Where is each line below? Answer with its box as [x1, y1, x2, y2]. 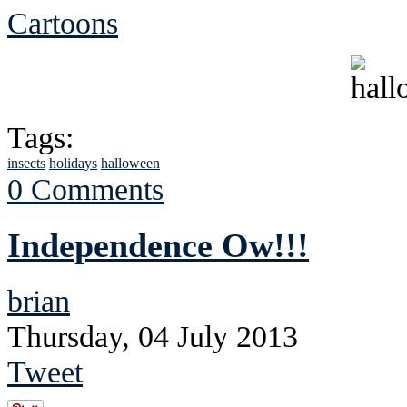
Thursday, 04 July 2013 [7, 319, 298, 354]
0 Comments [7, 172, 164, 207]
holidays [49, 155, 97, 172]
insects [7, 155, 45, 172]
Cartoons [7, 5, 118, 41]
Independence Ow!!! [7, 226, 309, 265]
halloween [101, 155, 160, 172]
